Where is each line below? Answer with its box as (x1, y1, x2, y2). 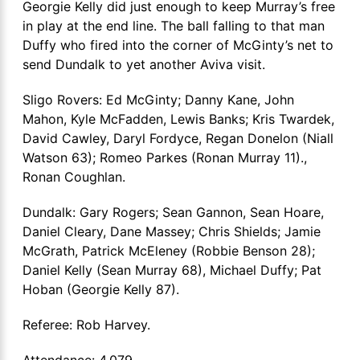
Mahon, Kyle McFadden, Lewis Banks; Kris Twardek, (22, 110, 334, 127)
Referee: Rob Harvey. (22, 316, 150, 333)
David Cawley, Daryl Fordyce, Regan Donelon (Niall (22, 129, 333, 146)
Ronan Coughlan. (22, 168, 125, 185)
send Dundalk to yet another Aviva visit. (22, 55, 269, 72)
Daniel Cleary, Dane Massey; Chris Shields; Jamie (22, 223, 321, 239)
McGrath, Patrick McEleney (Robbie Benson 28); (22, 242, 315, 259)
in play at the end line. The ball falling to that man (22, 17, 325, 34)
